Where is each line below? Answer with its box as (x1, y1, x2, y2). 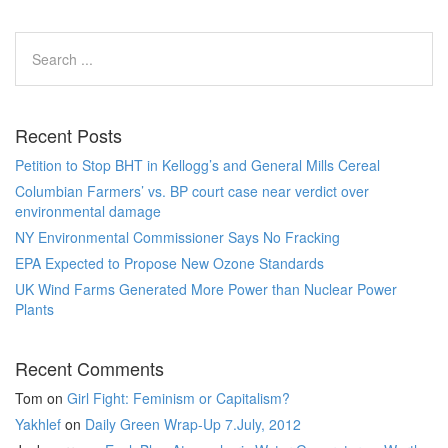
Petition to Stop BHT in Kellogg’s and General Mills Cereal (15, 155, 380, 175)
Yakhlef (15, 414, 61, 434)
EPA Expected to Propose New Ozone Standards (15, 253, 324, 273)
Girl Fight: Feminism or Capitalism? (67, 388, 290, 408)
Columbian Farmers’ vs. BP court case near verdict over (15, 181, 369, 201)
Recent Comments (15, 355, 164, 381)
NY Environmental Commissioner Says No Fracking (15, 227, 340, 247)
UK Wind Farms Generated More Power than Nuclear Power (15, 279, 397, 299)
